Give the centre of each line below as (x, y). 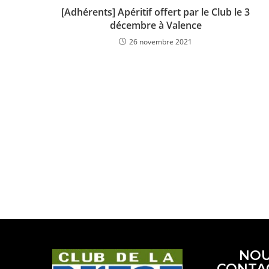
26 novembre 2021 (161, 41)
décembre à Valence (156, 25)
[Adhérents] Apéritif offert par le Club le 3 (156, 12)
